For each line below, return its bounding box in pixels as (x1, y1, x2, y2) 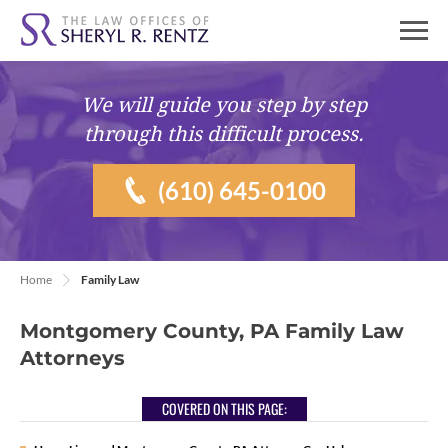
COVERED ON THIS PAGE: (161, 398, 287, 419)
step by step (256, 93, 367, 117)
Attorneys (20, 346, 125, 370)
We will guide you (81, 93, 256, 117)
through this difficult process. (84, 122, 364, 146)
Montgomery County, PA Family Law (20, 319, 404, 343)
